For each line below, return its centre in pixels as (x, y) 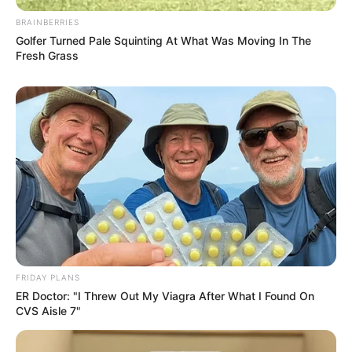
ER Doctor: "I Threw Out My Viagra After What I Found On (165, 296)
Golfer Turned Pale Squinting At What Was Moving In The (163, 40)
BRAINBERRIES (48, 22)
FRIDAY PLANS (48, 278)
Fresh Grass (47, 55)
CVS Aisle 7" (48, 311)
